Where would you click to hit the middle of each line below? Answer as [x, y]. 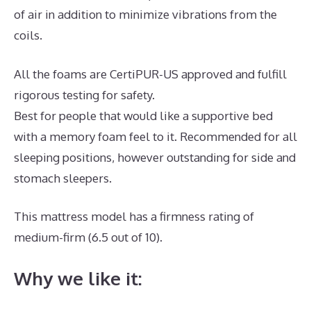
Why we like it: [78, 278]
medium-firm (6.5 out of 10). [88, 237]
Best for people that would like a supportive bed [143, 115]
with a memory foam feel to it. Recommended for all [155, 136]
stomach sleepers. [63, 178]
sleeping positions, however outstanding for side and [155, 157]
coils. [28, 35]
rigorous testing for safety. [84, 94]
